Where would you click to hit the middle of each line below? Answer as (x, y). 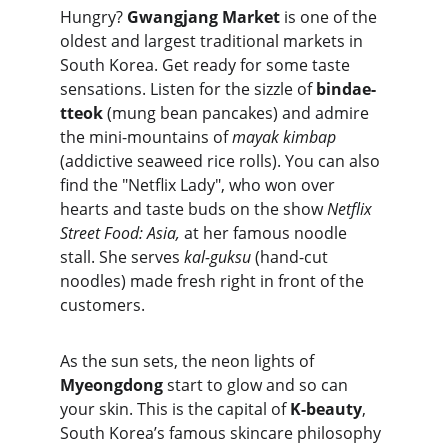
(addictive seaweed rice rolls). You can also (222, 161)
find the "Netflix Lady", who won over (199, 185)
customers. (102, 305)
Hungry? (93, 17)
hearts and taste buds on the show (193, 209)
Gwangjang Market (203, 17)
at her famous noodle (267, 233)
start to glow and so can (257, 385)
